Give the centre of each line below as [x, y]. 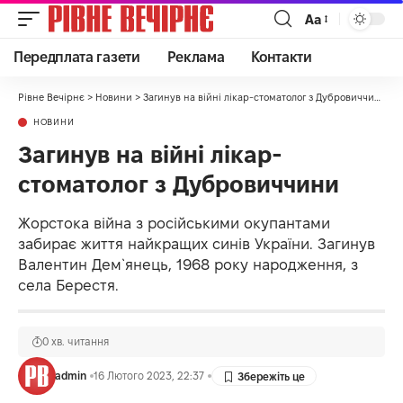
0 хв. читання [76, 341]
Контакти [282, 57]
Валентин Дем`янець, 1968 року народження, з [188, 264]
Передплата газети [77, 57]
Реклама [196, 57]
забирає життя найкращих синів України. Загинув [197, 244]
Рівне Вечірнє [51, 97]
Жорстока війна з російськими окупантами [174, 223]
